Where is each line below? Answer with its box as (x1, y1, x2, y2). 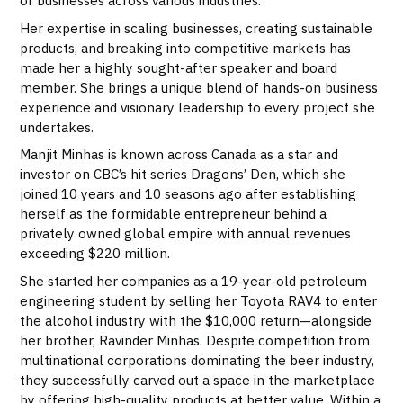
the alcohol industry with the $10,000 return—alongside (20, 310, 372, 329)
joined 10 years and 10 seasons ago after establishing (20, 184, 357, 203)
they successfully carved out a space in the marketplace (20, 370, 376, 389)
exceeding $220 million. (20, 244, 171, 263)
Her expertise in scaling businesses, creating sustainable (20, 18, 373, 37)
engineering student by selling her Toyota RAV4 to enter (20, 291, 378, 309)
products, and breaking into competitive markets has (20, 38, 352, 57)
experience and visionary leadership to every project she (20, 97, 376, 116)
